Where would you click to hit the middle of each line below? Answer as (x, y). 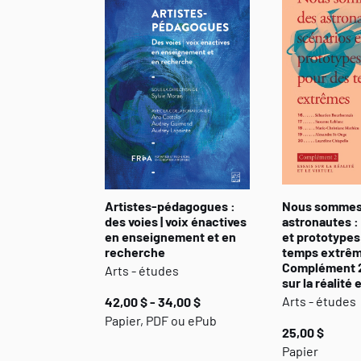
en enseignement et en (170, 237)
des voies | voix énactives (176, 221)
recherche (135, 252)
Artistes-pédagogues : (170, 206)
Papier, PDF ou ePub (161, 320)
